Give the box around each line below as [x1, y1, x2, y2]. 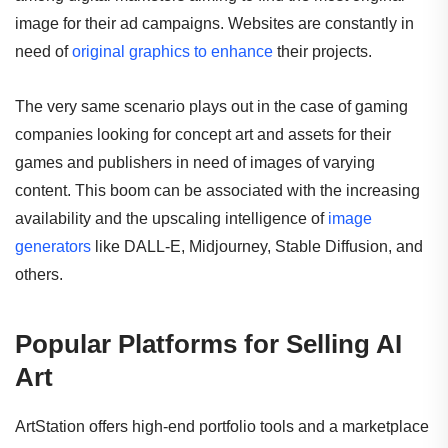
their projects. [273, 42, 376, 60]
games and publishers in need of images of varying [15, 153, 375, 171]
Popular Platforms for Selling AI [15, 328, 402, 359]
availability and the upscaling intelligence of [15, 209, 328, 227]
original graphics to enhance [72, 42, 273, 60]
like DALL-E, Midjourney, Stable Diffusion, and [91, 237, 423, 255]
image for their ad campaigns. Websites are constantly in [15, 14, 414, 32]
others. [15, 265, 63, 283]
